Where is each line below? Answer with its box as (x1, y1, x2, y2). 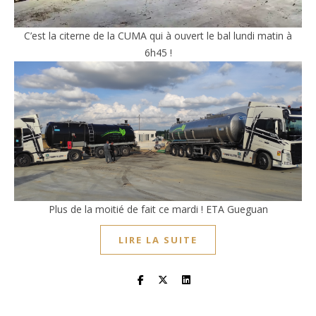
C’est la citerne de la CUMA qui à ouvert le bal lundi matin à (24, 29, 292, 43)
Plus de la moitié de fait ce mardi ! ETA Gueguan (48, 202, 268, 216)
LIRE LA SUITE (119, 233, 197, 246)
